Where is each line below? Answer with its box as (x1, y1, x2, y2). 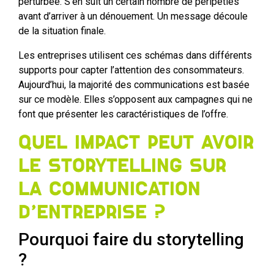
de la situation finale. (18, 25, 106, 37)
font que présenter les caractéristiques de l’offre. (18, 108, 231, 120)
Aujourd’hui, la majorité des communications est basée (18, 79, 250, 91)
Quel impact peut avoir (18, 134, 254, 152)
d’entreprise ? (18, 204, 166, 222)
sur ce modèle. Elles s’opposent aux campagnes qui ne (18, 94, 253, 106)
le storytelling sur (18, 157, 226, 176)
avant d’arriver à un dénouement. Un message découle (18, 10, 248, 23)
